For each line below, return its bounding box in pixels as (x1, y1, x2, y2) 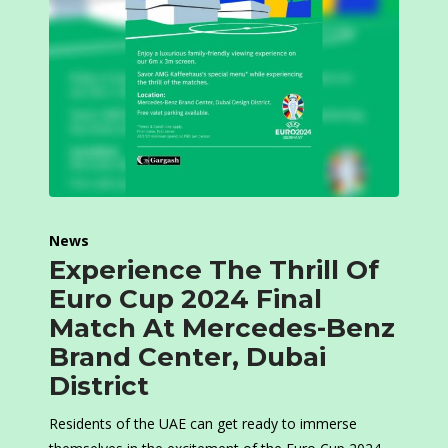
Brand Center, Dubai (49, 341, 326, 374)
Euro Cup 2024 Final (49, 283, 322, 316)
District (49, 370, 149, 403)
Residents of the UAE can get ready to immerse (49, 414, 357, 434)
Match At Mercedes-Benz (49, 312, 395, 345)
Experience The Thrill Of (49, 254, 379, 287)
